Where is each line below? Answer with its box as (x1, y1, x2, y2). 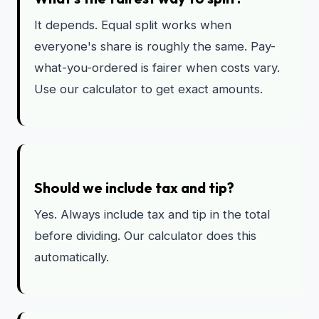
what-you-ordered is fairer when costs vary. (34, 61, 280, 75)
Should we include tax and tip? (34, 179, 234, 197)
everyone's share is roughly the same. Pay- (34, 39, 276, 54)
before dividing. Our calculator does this (34, 229, 256, 244)
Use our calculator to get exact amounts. (34, 82, 263, 97)
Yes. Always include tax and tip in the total (34, 207, 270, 222)
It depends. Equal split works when (34, 18, 231, 33)
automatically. (34, 250, 109, 265)
